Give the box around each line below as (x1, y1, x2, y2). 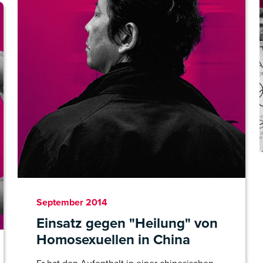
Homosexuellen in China (36, 229, 190, 250)
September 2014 (36, 195, 107, 209)
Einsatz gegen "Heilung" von (36, 213, 218, 234)
